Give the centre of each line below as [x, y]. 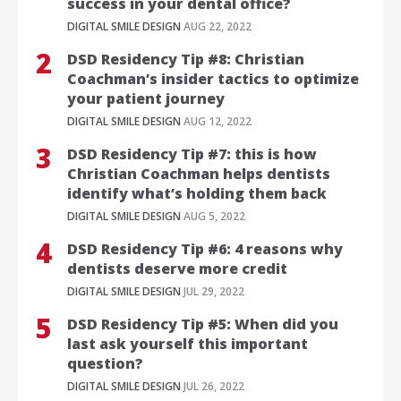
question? [105, 364]
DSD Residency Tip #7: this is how [192, 154]
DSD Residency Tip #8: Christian [186, 60]
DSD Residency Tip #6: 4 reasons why [205, 249]
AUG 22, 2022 [216, 27]
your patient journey [146, 99]
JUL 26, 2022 [213, 387]
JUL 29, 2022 [213, 292]
